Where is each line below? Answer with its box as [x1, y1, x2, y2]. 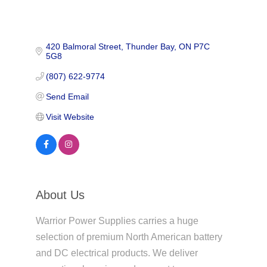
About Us [35, 188, 85, 201]
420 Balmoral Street [46, 41, 122, 51]
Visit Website [46, 111, 95, 122]
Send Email [46, 91, 89, 101]
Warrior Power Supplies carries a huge [35, 215, 198, 226]
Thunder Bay [126, 41, 175, 51]
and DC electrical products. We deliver [35, 247, 198, 258]
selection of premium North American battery [35, 231, 222, 242]
